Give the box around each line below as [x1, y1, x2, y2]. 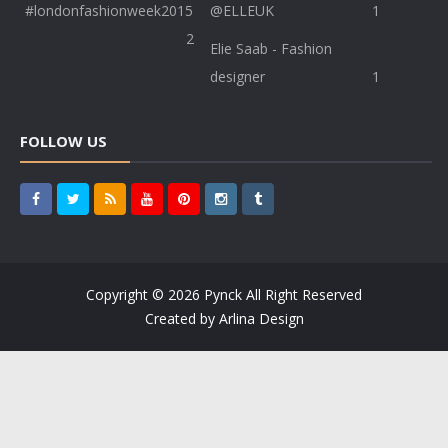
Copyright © [86, 285, 168, 305]
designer [210, 67, 266, 87]
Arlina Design [218, 309, 304, 329]
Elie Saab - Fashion [210, 39, 333, 59]
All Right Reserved [242, 285, 362, 305]
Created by [144, 309, 219, 329]
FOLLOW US [20, 131, 107, 152]
